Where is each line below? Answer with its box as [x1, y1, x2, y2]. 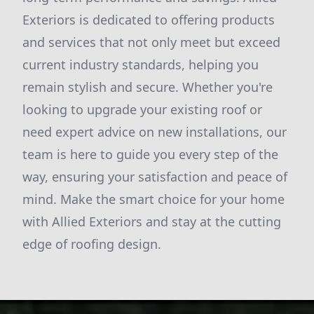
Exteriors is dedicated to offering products [22, 11, 275, 28]
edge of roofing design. [22, 235, 161, 252]
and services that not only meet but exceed [22, 34, 280, 50]
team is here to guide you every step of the [22, 146, 278, 163]
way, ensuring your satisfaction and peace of [22, 168, 287, 185]
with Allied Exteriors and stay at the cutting [22, 213, 281, 230]
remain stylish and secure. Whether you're [22, 78, 273, 95]
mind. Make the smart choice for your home [22, 191, 285, 207]
